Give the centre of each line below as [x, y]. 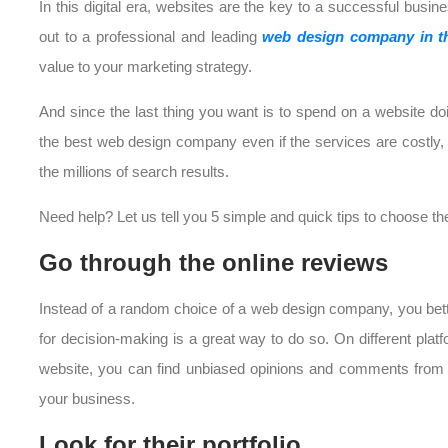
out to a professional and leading [151, 37]
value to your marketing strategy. [145, 67]
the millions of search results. [134, 172]
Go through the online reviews [213, 263]
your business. [87, 399]
